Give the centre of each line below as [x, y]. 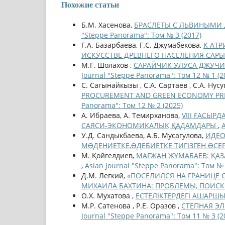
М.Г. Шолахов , [107, 65]
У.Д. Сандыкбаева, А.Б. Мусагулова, [143, 136]
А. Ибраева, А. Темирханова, [132, 116]
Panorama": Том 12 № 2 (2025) [132, 105]
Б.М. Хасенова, [108, 25]
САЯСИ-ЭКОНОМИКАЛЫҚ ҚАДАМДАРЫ [150, 126]
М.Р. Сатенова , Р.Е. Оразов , [131, 206]
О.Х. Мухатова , [108, 196]
